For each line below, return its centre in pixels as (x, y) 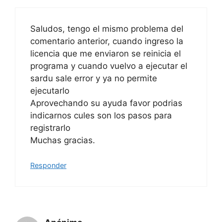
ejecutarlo (50, 90)
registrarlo (50, 128)
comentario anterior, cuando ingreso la (107, 41)
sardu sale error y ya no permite (94, 78)
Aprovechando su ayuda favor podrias (106, 103)
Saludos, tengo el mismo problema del (107, 28)
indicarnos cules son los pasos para (101, 115)
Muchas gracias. (63, 140)
